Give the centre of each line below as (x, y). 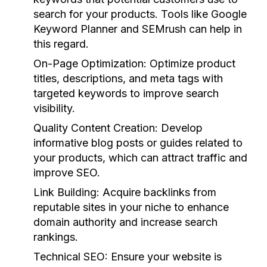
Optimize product (191, 63)
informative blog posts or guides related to (138, 143)
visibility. (54, 108)
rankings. (56, 237)
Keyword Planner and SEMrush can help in (138, 29)
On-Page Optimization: (90, 63)
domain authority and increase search (125, 222)
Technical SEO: (71, 257)
